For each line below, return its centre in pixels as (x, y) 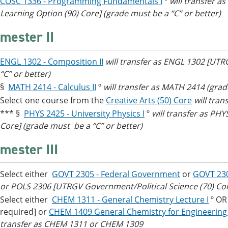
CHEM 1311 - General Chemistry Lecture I (130, 199)
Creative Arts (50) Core (149, 100)
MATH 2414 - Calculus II (52, 87)
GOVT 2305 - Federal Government (116, 174)
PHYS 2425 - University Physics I (84, 113)
